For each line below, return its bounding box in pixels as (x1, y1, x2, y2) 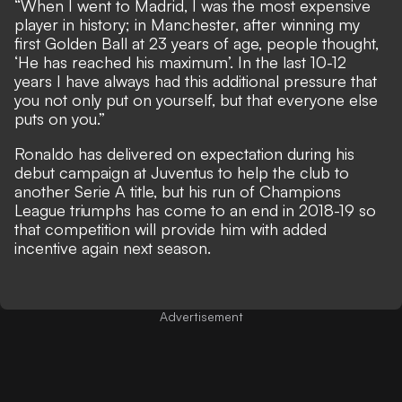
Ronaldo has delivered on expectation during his (14, 144, 354, 164)
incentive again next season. (14, 238, 211, 258)
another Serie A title (14, 181, 153, 202)
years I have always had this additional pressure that (14, 71, 377, 92)
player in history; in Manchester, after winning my (14, 14, 360, 35)
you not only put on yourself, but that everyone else (14, 90, 378, 110)
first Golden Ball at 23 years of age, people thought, (14, 33, 379, 54)
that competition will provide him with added (14, 219, 327, 240)
